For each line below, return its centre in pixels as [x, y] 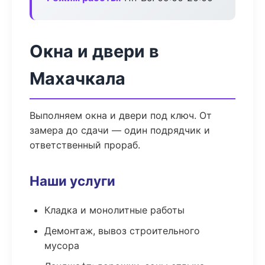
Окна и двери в [94, 51]
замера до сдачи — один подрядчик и [120, 130]
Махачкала [77, 78]
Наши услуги [72, 181]
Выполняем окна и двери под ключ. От [121, 115]
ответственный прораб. [85, 145]
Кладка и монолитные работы [114, 210]
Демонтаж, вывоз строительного [122, 231]
